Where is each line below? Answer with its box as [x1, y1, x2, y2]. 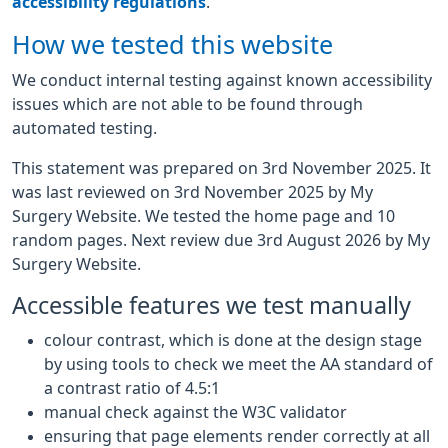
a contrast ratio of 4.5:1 [44, 380, 220, 396]
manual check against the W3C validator [44, 404, 347, 420]
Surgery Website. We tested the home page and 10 [12, 208, 395, 224]
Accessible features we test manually [12, 294, 411, 317]
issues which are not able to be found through [12, 96, 363, 112]
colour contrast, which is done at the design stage [44, 332, 422, 348]
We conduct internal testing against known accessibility [12, 72, 432, 88]
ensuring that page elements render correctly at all [44, 428, 430, 444]
